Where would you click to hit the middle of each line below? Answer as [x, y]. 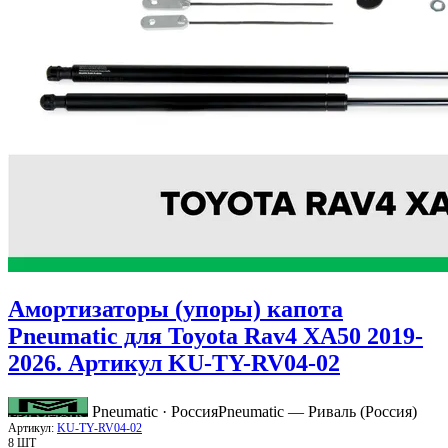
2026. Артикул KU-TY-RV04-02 [174, 363]
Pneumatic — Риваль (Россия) [317, 412]
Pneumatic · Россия [155, 412]
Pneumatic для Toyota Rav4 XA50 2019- [215, 336]
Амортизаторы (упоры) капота [175, 309]
